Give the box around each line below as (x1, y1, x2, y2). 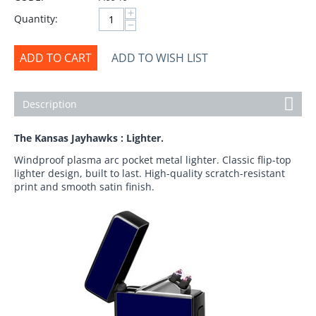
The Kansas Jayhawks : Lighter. (14, 131, 164, 145)
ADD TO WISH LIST (111, 50, 208, 66)
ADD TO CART (20, 50, 92, 66)
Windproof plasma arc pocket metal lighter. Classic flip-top (14, 153, 291, 166)
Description (23, 97, 77, 111)
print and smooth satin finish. (14, 180, 154, 193)
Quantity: (14, 12, 58, 25)
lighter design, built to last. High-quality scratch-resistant (14, 166, 285, 180)
